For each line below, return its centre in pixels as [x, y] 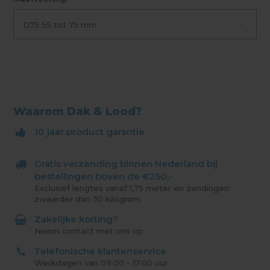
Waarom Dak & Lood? [78, 112]
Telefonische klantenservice [101, 251]
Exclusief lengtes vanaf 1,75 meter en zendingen [132, 188]
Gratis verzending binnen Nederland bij [126, 164]
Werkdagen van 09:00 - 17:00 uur [101, 263]
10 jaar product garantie [90, 132]
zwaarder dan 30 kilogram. [88, 199]
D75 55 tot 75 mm [60, 25]
